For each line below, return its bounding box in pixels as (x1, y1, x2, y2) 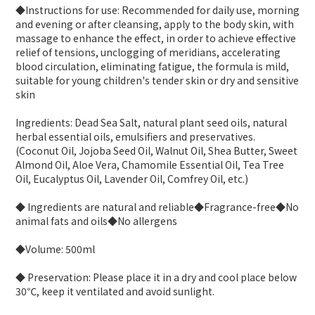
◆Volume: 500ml (15, 242, 95, 256)
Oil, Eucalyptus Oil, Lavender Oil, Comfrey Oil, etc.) (15, 172, 248, 186)
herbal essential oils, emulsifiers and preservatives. (15, 129, 255, 143)
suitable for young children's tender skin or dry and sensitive (15, 73, 299, 87)
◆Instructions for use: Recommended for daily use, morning (15, 3, 300, 17)
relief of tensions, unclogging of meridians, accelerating (15, 45, 281, 59)
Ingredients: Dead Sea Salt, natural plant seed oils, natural (15, 115, 287, 129)
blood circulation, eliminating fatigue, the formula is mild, (15, 59, 289, 73)
